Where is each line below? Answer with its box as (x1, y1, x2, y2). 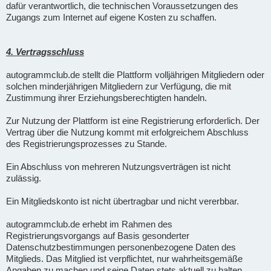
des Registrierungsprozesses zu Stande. (6, 138, 167, 149)
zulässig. (6, 172, 41, 183)
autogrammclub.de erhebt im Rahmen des (6, 218, 172, 229)
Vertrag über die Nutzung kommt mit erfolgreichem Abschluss (6, 126, 249, 137)
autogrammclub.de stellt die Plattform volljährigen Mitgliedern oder (6, 69, 264, 80)
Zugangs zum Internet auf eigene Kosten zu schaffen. (6, 11, 217, 22)
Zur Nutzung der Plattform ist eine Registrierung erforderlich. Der (6, 115, 260, 126)
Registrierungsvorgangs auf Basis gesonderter (6, 230, 189, 241)
